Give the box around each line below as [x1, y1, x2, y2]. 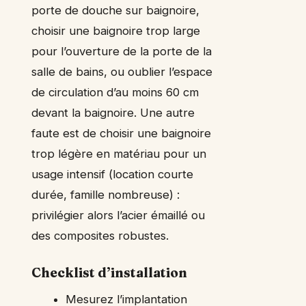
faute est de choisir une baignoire [31, 126, 211, 141]
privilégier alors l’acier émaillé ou [31, 208, 205, 223]
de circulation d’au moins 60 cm [31, 85, 199, 100]
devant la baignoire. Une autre [31, 106, 195, 120]
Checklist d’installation [31, 264, 187, 281]
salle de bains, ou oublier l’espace [31, 65, 212, 79]
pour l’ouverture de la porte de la [31, 44, 212, 59]
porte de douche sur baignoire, [31, 3, 199, 18]
